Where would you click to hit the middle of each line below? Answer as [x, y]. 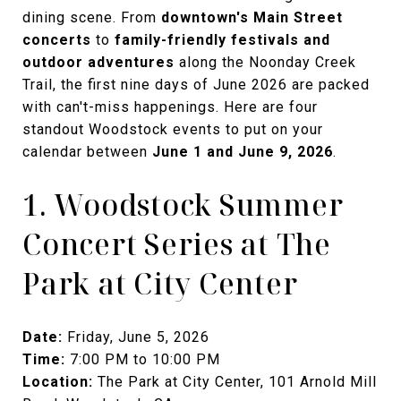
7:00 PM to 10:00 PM [143, 360]
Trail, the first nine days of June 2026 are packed [196, 85]
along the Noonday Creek [265, 63]
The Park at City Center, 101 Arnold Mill [235, 382]
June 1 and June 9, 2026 [243, 152]
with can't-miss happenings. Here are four [170, 107]
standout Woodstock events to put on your [173, 130]
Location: [58, 382]
